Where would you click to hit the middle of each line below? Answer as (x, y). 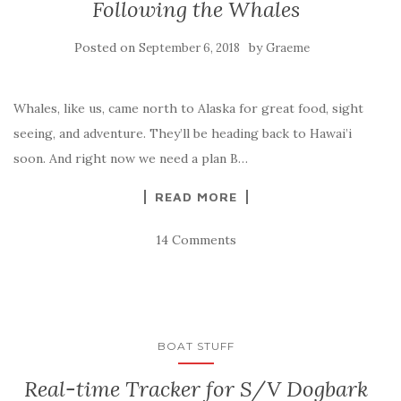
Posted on (106, 47)
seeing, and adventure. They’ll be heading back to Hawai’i (183, 133)
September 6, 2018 (189, 48)
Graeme (287, 48)
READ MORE (196, 196)
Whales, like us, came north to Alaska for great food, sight (188, 108)
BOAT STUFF (196, 346)
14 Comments (196, 240)
